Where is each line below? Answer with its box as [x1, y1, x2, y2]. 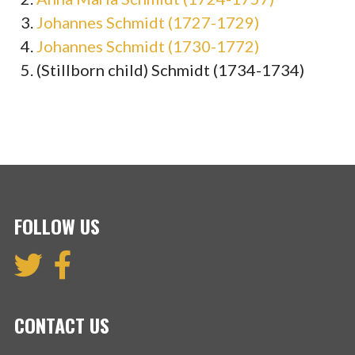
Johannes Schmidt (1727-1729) [36, 13, 260, 32]
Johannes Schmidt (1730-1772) [36, 36, 260, 56]
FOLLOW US [14, 212, 100, 241]
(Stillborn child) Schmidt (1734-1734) [36, 60, 305, 80]
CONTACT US [14, 310, 109, 339]
